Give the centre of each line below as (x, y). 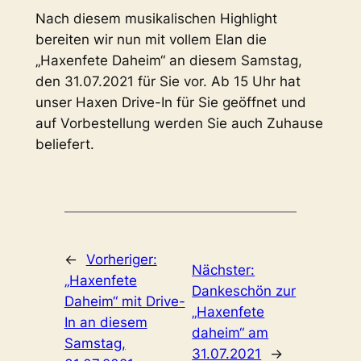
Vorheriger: (121, 259)
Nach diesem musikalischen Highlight (156, 18)
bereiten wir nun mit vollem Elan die (151, 39)
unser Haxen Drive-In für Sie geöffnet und (170, 102)
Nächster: (224, 270)
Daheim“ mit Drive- (124, 301)
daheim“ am (230, 332)
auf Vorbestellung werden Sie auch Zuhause (179, 123)
